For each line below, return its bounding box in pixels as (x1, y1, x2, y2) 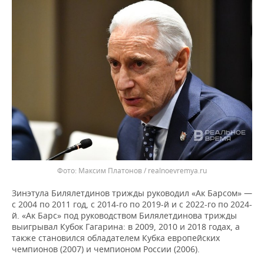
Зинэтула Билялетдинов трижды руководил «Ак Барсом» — (12, 187, 252, 199)
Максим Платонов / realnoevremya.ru (78, 166, 207, 176)
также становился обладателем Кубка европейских (12, 232, 220, 243)
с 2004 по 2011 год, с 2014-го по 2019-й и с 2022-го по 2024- (12, 199, 252, 210)
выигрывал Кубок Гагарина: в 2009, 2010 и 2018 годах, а (12, 221, 240, 232)
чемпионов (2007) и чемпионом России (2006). (12, 243, 200, 255)
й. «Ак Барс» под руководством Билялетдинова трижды (12, 210, 237, 221)
